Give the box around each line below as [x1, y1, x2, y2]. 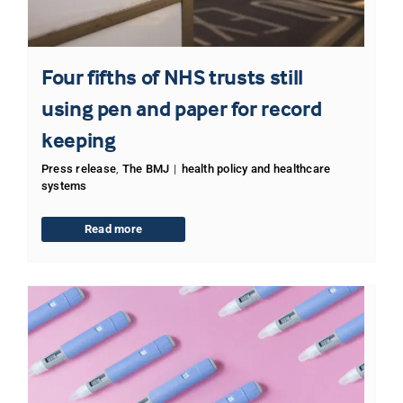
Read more [84, 221, 143, 236]
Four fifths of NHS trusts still [40, 63, 303, 90]
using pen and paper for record [40, 94, 322, 121]
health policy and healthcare [181, 161, 331, 175]
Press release [40, 161, 117, 175]
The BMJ [121, 161, 170, 175]
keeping [40, 126, 116, 153]
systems [40, 178, 87, 193]
